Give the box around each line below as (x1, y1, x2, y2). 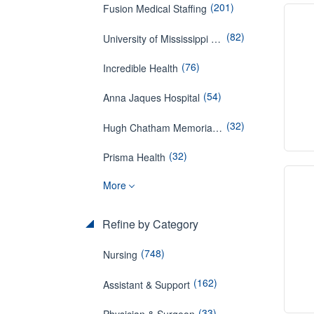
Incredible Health (103, 60, 178, 75)
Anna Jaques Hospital (103, 90, 200, 105)
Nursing (103, 247, 137, 262)
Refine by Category (100, 215, 198, 232)
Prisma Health (103, 149, 165, 164)
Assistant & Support (103, 277, 190, 292)
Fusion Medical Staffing (103, 1, 207, 16)
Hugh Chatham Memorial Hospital (212, 120, 222, 135)
